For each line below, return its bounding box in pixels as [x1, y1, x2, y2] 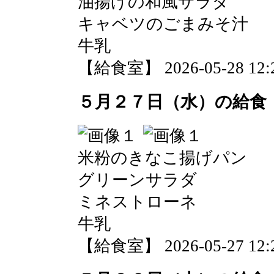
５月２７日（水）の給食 [78, 92, 267, 111]
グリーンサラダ [78, 171, 197, 190]
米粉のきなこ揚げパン [78, 149, 247, 168]
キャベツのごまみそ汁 [78, 14, 248, 33]
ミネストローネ [78, 193, 197, 212]
